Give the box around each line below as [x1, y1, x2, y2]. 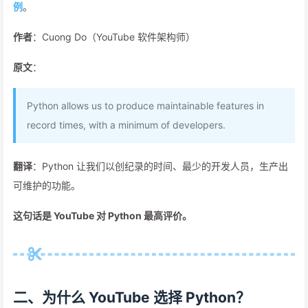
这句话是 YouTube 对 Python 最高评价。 [13, 210, 192, 221]
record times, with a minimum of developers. [27, 119, 225, 131]
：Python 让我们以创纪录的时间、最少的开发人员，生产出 [32, 160, 288, 172]
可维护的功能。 [13, 179, 80, 191]
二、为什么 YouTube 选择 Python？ [13, 289, 250, 306]
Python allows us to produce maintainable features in [27, 100, 264, 111]
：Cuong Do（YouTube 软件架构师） [32, 31, 195, 43]
